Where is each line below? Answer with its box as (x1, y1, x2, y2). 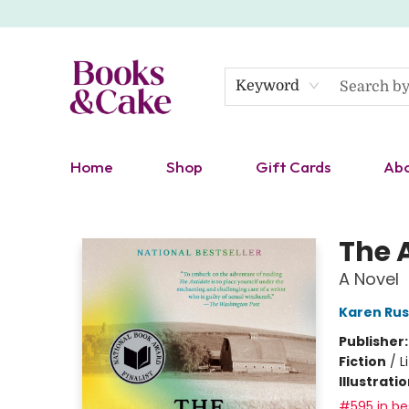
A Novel (338, 267, 399, 290)
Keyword (235, 78, 299, 94)
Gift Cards (256, 157, 330, 176)
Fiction (338, 352, 386, 371)
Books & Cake (14, 196, 100, 215)
